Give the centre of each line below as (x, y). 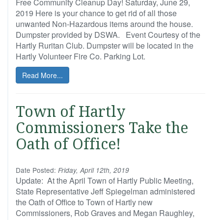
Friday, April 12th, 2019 (93, 170)
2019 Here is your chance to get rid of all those (96, 13)
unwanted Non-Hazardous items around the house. (104, 24)
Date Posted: (36, 170)
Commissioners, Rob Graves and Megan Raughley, (105, 213)
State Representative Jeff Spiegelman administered (105, 191)
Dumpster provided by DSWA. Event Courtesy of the (108, 35)
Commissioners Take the (102, 128)
